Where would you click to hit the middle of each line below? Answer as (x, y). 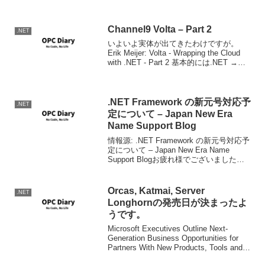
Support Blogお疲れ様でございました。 (176, 159)
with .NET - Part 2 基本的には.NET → (173, 63)
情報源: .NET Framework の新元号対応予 (179, 140)
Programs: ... (130, 257)
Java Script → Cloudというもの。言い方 (178, 72)
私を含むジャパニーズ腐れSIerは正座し (177, 169)
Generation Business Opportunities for (173, 238)
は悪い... (123, 82)
